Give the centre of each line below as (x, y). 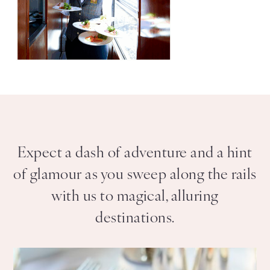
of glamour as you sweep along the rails (135, 176)
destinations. (135, 219)
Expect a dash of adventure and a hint (135, 154)
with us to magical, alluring (135, 197)
